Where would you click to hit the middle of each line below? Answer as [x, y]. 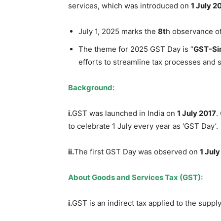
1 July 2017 [197, 113]
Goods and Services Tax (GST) [146, 177]
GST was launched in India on [125, 113]
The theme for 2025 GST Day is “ [136, 49]
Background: [91, 87]
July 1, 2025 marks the [118, 31]
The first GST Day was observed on [137, 151]
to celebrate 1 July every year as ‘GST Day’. [143, 126]
